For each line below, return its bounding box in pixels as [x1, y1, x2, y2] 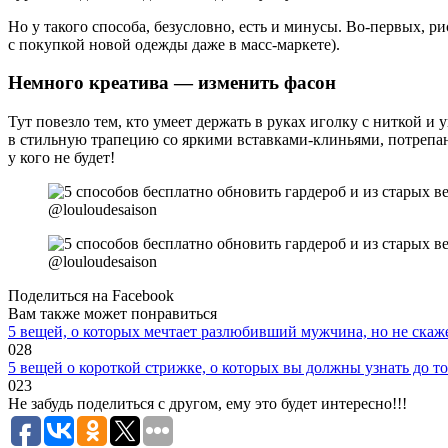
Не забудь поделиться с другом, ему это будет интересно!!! [8, 395, 407, 412]
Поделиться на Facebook [8, 287, 174, 304]
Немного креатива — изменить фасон [8, 72, 336, 94]
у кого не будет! [8, 149, 115, 166]
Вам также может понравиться [8, 305, 217, 322]
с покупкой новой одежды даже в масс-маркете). [8, 35, 340, 53]
